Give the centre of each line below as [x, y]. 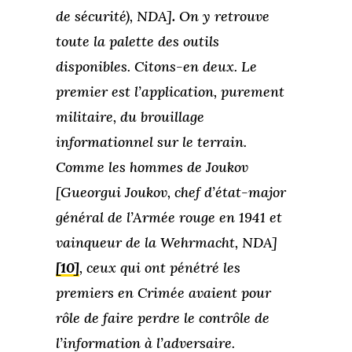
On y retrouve [222, 16]
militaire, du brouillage [130, 117]
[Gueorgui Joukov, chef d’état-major [170, 192]
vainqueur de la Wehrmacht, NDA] [166, 243]
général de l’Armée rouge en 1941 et [169, 218]
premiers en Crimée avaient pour [163, 293]
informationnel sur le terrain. [151, 142]
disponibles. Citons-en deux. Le [156, 67]
